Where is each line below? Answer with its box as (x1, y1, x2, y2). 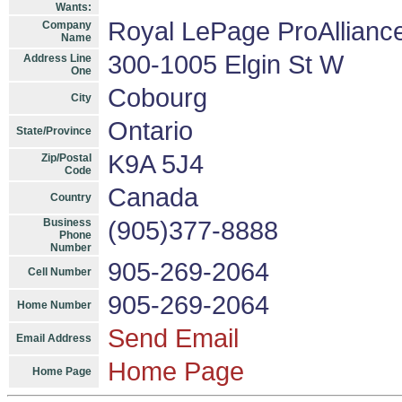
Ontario (108, 117, 193, 145)
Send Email (108, 324, 239, 353)
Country (50, 191, 92, 204)
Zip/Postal (41, 152, 92, 164)
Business (43, 216, 92, 229)
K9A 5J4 (108, 150, 204, 179)
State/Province (16, 125, 92, 137)
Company (42, 19, 92, 31)
